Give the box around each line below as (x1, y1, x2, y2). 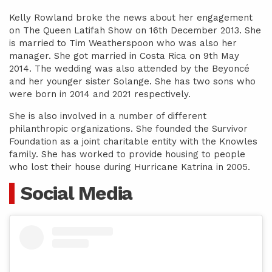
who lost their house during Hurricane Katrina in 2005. (9, 161, 250, 172)
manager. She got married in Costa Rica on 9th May (9, 50, 239, 61)
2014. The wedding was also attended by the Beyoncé (9, 63, 250, 74)
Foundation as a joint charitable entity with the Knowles (9, 136, 257, 147)
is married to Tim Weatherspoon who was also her (9, 38, 237, 49)
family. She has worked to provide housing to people (9, 149, 245, 160)
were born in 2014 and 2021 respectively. (9, 89, 191, 100)
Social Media (21, 182, 132, 205)
